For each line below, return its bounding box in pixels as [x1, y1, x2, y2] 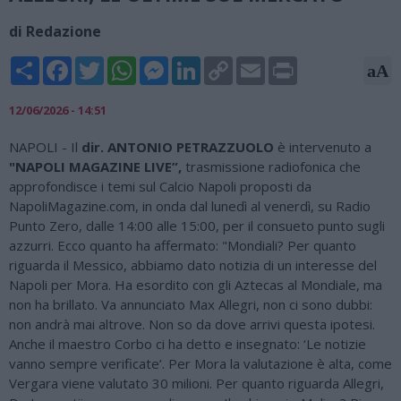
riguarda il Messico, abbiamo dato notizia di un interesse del [9, 255, 377, 274]
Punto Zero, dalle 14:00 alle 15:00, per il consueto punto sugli [9, 216, 385, 235]
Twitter [104, 55, 150, 72]
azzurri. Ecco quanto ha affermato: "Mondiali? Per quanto [9, 235, 356, 254]
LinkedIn [200, 55, 252, 72]
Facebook [72, 55, 130, 72]
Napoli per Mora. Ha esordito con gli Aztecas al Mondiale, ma [9, 275, 382, 294]
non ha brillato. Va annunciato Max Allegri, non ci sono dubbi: [9, 294, 372, 313]
